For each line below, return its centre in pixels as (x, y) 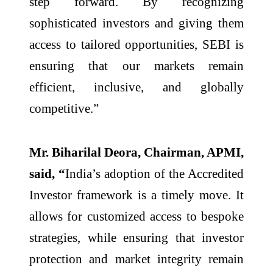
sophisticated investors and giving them (136, 23)
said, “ (47, 173)
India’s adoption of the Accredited (154, 173)
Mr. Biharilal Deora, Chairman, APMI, (136, 152)
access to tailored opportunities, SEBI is (136, 44)
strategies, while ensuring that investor (136, 237)
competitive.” (64, 108)
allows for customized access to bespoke (136, 216)
